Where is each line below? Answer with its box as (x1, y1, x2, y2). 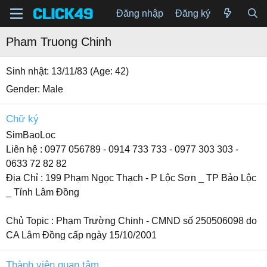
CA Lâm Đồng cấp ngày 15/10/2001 (6, 230, 157, 240)
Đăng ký (175, 8, 210, 18)
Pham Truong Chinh (6, 35, 111, 48)
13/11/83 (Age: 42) (51, 66, 129, 76)
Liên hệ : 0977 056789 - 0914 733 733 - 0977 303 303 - (6, 144, 238, 154)
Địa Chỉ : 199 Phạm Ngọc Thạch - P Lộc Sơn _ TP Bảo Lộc (6, 173, 256, 183)
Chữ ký (6, 113, 39, 125)
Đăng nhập (116, 8, 163, 18)
